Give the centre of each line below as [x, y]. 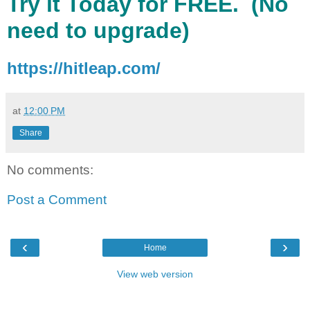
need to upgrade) [98, 30]
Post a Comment [57, 200]
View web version [155, 274]
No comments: [50, 170]
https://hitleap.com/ [84, 68]
